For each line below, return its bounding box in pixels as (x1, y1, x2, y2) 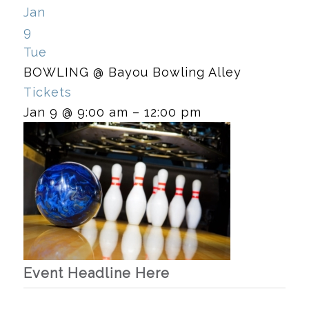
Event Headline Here (23, 264, 170, 281)
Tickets (23, 84, 72, 99)
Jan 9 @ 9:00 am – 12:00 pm (23, 104, 201, 119)
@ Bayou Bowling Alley (92, 64, 241, 79)
